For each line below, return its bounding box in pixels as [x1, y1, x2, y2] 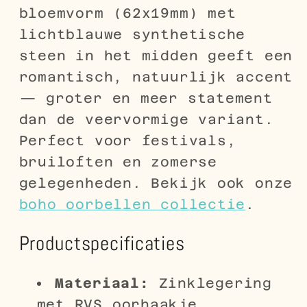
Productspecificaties [19, 231, 185, 257]
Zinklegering [149, 275, 272, 291]
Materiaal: [55, 275, 149, 291]
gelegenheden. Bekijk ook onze [19, 175, 293, 191]
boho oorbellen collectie [19, 197, 246, 212]
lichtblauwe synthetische [19, 27, 246, 42]
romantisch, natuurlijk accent [19, 69, 293, 85]
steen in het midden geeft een [19, 48, 293, 64]
